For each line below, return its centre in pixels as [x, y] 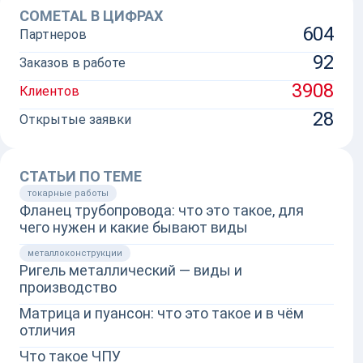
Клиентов [49, 91]
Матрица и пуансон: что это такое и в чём [162, 314]
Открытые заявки [75, 119]
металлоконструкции [75, 254]
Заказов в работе [73, 62]
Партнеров [53, 34]
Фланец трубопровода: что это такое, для [162, 211]
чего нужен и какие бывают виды [134, 228]
